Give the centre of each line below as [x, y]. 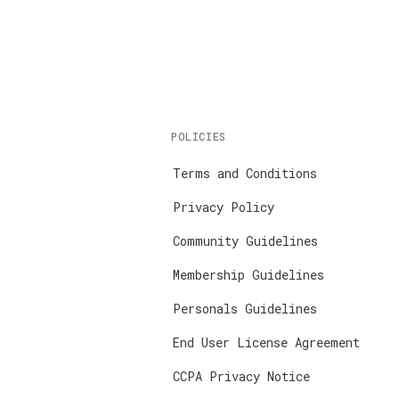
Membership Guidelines [248, 275]
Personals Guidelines [245, 309]
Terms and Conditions [245, 173]
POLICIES [199, 136]
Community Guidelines [245, 241]
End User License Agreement [266, 342]
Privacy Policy [224, 207]
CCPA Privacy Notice [241, 376]
